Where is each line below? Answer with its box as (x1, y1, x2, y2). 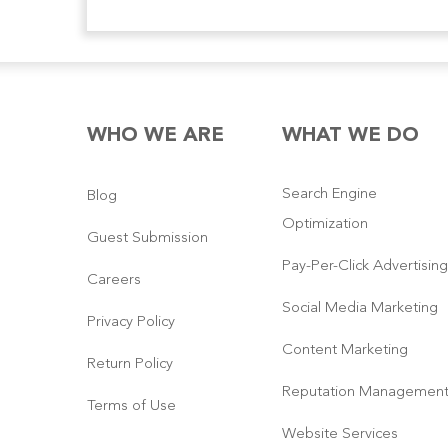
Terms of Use (87, 398, 176, 414)
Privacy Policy (87, 314, 175, 330)
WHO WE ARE (87, 125, 224, 146)
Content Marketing (282, 342, 408, 358)
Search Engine (282, 186, 377, 202)
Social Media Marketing (282, 300, 438, 316)
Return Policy (87, 356, 173, 372)
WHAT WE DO (282, 125, 419, 146)
